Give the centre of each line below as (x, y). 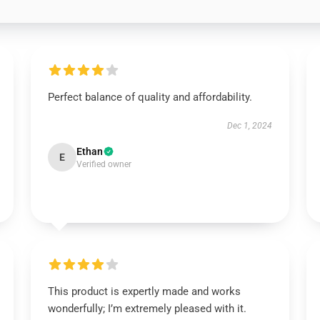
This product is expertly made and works (144, 291)
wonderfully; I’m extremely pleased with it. (147, 309)
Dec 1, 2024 (250, 126)
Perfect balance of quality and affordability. (150, 97)
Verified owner (104, 164)
